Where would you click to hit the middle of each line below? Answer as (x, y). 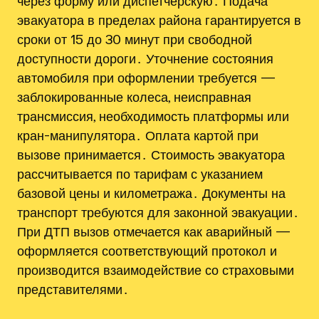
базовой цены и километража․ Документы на (151, 193)
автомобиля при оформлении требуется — (146, 78)
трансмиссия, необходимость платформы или (153, 116)
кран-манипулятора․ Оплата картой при (138, 136)
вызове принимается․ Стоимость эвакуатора (151, 155)
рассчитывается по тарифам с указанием (140, 174)
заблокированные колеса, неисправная (134, 97)
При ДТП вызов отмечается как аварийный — (154, 232)
